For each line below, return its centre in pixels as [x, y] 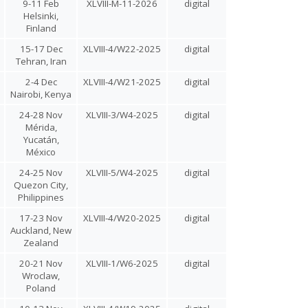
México [41, 152]
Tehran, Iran [41, 61]
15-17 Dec [41, 49]
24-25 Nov [41, 173]
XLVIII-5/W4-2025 [122, 173]
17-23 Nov [41, 218]
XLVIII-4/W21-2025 [122, 82]
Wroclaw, [41, 276]
